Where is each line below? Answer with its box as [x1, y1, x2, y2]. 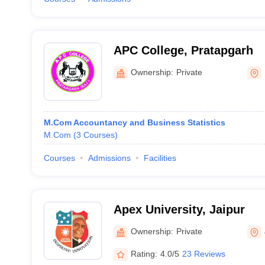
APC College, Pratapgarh [113, 44, 253, 57]
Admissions [88, 153, 131, 163]
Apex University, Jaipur [113, 203, 245, 216]
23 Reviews [182, 248, 225, 258]
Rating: [130, 248, 157, 258]
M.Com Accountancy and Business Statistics [43, 118, 225, 127]
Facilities [143, 153, 176, 163]
